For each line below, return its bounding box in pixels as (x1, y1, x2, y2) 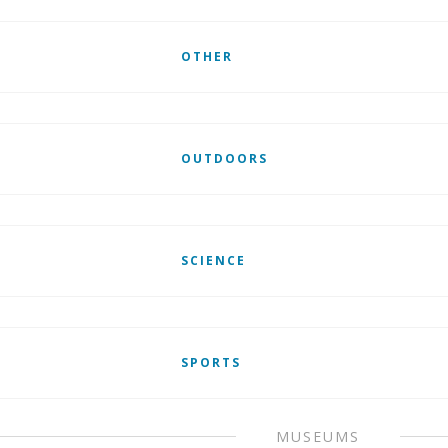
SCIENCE (180, 252, 246, 269)
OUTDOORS (180, 150, 268, 167)
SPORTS (180, 354, 241, 371)
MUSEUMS (276, 427, 361, 446)
